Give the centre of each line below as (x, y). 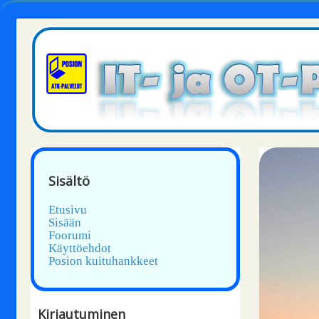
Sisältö (69, 181)
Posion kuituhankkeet (103, 261)
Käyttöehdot (80, 248)
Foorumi (70, 235)
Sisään (65, 223)
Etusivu (68, 210)
